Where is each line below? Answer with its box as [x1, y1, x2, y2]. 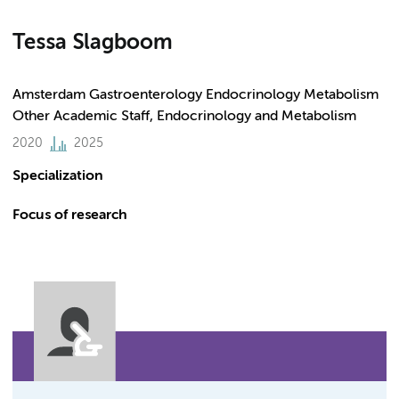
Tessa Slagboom [12, 32, 173, 53]
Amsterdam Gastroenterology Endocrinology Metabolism [12, 88, 379, 102]
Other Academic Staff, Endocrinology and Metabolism [12, 110, 356, 124]
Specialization [12, 169, 103, 183]
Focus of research [12, 208, 127, 223]
